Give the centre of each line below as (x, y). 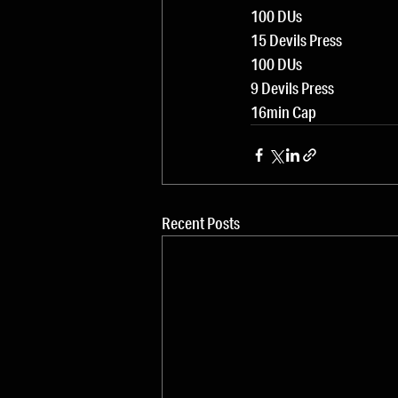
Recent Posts (201, 223)
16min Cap (283, 112)
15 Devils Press (296, 40)
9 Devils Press (292, 88)
